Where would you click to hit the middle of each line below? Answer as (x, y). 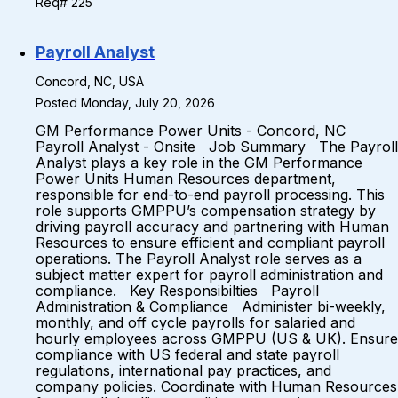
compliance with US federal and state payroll (187, 354)
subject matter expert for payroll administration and (209, 275)
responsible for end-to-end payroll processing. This (210, 195)
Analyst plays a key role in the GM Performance (199, 163)
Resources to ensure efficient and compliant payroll (210, 243)
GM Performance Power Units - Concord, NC (195, 131)
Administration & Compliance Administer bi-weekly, (211, 306)
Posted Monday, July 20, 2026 (125, 103)
